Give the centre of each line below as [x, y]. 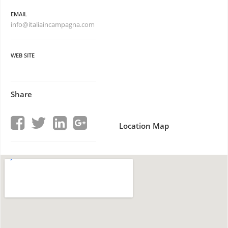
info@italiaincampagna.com [53, 24]
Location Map [144, 126]
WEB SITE [23, 55]
